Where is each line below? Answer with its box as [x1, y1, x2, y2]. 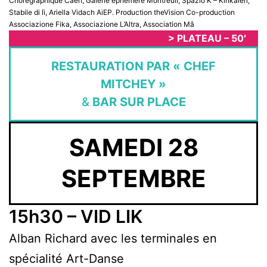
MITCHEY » [101, 76, 166, 91]
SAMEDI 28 [69, 132, 198, 162]
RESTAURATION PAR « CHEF [51, 58, 216, 73]
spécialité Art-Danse [9, 251, 124, 266]
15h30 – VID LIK [9, 205, 142, 227]
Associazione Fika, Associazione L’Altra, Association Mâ [9, 19, 194, 29]
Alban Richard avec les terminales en [9, 231, 217, 246]
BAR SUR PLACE [92, 94, 186, 109]
